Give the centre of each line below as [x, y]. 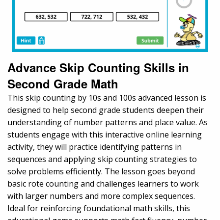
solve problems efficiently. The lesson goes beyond [101, 172]
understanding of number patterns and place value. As [108, 123]
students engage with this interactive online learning [105, 135]
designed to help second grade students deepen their [106, 110]
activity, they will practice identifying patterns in [95, 147]
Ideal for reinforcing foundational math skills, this [99, 208]
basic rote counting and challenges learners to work [103, 184]
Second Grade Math [63, 84]
